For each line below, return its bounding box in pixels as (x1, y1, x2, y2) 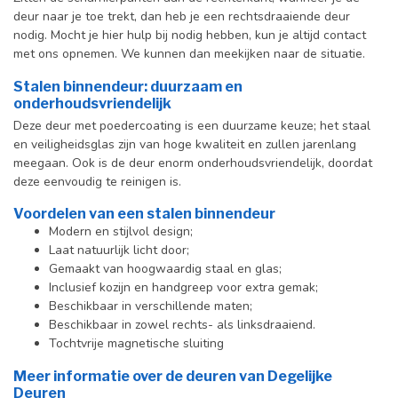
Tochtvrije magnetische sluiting (49, 335, 224, 353)
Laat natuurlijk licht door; (49, 242, 189, 259)
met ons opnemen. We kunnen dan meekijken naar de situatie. (13, 44, 365, 62)
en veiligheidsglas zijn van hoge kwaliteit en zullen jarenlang (13, 135, 356, 153)
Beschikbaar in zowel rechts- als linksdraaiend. (49, 316, 315, 334)
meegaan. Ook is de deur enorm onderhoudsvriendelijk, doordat (13, 154, 372, 171)
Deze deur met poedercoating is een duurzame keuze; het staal (13, 116, 370, 134)
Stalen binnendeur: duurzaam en (13, 77, 243, 95)
